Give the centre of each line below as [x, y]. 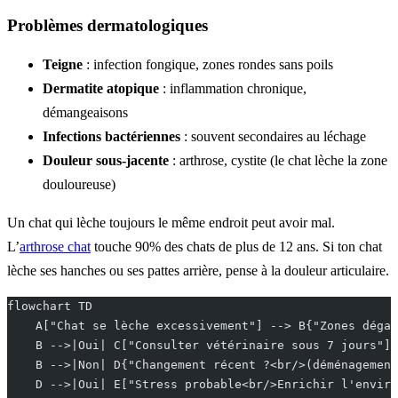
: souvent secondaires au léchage [273, 136]
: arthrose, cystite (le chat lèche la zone [278, 160]
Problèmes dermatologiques [107, 26]
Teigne [63, 64]
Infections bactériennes [111, 136]
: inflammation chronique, [233, 88]
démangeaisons [85, 112]
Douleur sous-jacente [106, 160]
